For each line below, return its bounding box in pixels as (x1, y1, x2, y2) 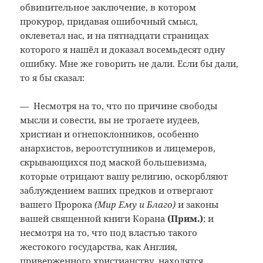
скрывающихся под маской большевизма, (20, 156, 207, 168)
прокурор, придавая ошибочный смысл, (20, 15, 198, 28)
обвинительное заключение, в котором (20, 1, 197, 14)
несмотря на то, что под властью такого (20, 227, 198, 239)
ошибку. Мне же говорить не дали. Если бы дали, (20, 58, 239, 70)
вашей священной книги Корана (20, 213, 168, 225)
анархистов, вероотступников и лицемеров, (20, 142, 216, 154)
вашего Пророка (20, 198, 95, 211)
